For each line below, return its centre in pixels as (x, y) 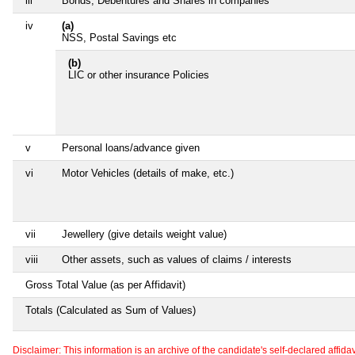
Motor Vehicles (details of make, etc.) (148, 173)
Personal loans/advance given (131, 147)
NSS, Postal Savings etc (119, 37)
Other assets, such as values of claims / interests (177, 259)
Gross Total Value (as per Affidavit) (105, 284)
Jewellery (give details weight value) (144, 234)
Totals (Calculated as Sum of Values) (111, 310)
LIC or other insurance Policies (139, 74)
